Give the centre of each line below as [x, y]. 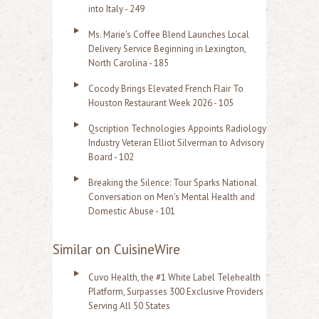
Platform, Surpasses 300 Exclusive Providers [176, 292]
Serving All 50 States [129, 306]
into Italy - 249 [116, 9]
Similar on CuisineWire [116, 249]
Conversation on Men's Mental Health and [172, 197]
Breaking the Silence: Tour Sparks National [173, 183]
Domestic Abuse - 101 [132, 211]
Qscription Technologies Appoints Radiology [177, 129]
